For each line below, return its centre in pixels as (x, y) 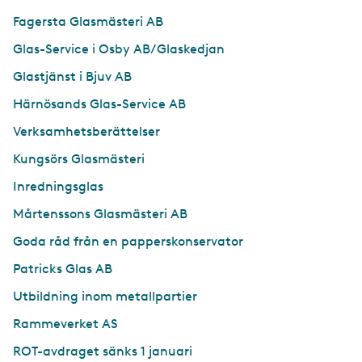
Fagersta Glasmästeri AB (88, 22)
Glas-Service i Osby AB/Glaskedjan (119, 49)
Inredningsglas (58, 187)
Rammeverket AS (65, 324)
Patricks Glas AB (63, 269)
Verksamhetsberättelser (86, 132)
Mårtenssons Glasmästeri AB (100, 214)
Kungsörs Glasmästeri (79, 159)
